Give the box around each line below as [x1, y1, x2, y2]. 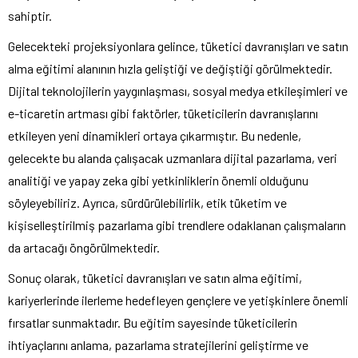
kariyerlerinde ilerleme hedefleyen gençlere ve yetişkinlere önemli [8, 292, 348, 308]
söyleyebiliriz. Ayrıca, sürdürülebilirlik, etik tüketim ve [8, 194, 287, 210]
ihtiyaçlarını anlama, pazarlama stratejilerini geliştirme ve [8, 336, 308, 352]
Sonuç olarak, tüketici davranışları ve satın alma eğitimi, [8, 269, 302, 285]
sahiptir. [8, 7, 52, 23]
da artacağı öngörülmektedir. [8, 239, 160, 255]
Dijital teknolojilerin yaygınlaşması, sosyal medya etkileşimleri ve [8, 82, 348, 98]
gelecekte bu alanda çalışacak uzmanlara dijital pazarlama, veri [8, 149, 337, 165]
